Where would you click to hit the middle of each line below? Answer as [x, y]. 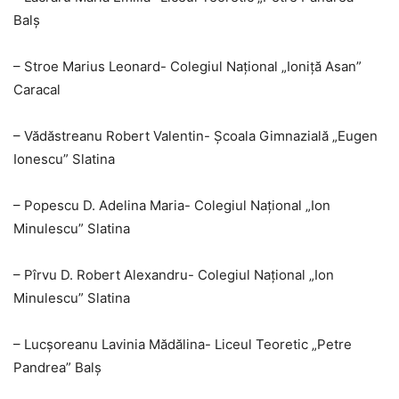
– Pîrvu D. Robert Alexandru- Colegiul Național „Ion [174, 275]
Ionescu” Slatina [64, 159]
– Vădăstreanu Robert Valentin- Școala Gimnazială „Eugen [195, 136]
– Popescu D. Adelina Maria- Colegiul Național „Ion [172, 206]
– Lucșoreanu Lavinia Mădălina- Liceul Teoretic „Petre [183, 345]
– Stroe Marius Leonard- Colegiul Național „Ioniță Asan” [187, 67]
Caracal [37, 90]
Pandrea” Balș [57, 368]
